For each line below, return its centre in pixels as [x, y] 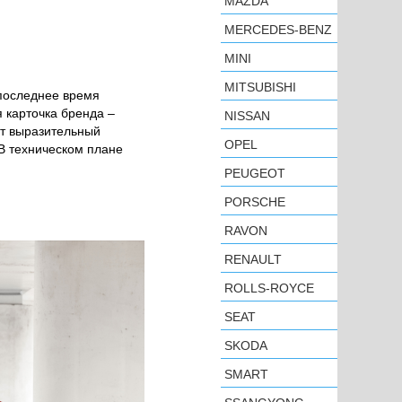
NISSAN [247, 116]
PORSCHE [255, 202]
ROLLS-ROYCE [269, 288]
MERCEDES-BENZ [278, 30]
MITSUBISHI [260, 87]
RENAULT [253, 259]
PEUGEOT [255, 173]
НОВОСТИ [47, 96]
